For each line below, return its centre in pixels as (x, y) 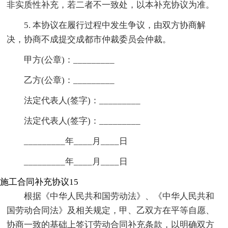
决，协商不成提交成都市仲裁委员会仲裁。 (89, 40)
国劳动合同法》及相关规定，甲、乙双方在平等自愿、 (111, 211)
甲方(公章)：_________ (69, 60)
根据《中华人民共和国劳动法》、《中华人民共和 (119, 196)
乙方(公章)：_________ (69, 80)
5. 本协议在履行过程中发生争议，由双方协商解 (115, 25)
